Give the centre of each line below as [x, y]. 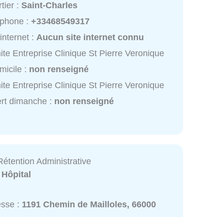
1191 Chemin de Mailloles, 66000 [89, 204]
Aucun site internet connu [90, 38]
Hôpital [16, 175]
